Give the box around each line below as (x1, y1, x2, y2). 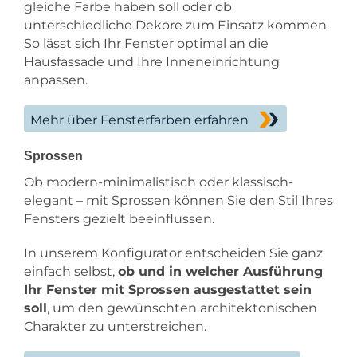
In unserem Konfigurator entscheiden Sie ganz (24, 245, 323, 261)
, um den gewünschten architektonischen (47, 300, 317, 316)
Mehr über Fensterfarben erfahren (30, 112, 249, 127)
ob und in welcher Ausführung (118, 264, 323, 280)
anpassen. (24, 73, 88, 88)
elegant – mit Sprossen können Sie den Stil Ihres (24, 193, 333, 209)
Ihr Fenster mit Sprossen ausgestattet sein (24, 282, 312, 298)
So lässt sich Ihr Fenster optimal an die (24, 36, 269, 52)
